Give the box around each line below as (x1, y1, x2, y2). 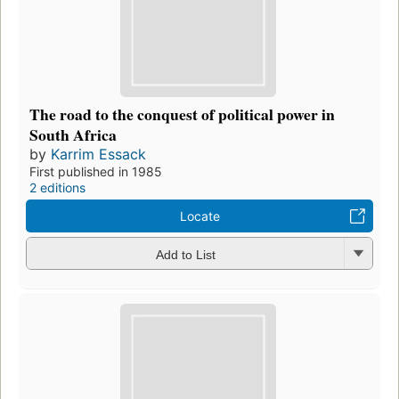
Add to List (155, 247, 216, 262)
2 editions (29, 180, 85, 196)
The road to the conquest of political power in (29, 102, 335, 126)
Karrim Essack (51, 145, 146, 164)
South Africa (29, 123, 117, 147)
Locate (179, 208, 220, 224)
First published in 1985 (29, 164, 162, 180)
